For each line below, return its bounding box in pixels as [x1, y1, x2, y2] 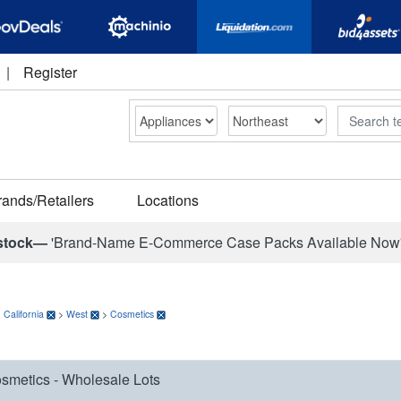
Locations [137, 190, 199, 210]
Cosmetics [110, 307, 154, 320]
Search [337, 105, 380, 123]
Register [23, 62, 77, 82]
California [4, 307, 44, 320]
